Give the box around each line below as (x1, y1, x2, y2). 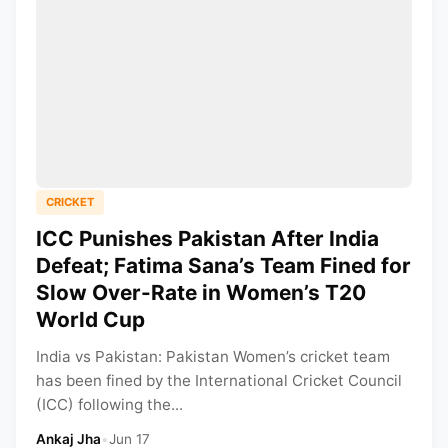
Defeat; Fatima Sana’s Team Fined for (36, 252, 411, 278)
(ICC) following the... (36, 394, 183, 414)
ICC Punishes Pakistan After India (36, 225, 379, 251)
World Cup (36, 306, 145, 332)
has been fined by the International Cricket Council (36, 370, 402, 390)
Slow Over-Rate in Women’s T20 (36, 279, 366, 305)
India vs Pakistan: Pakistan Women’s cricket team (36, 346, 390, 366)
